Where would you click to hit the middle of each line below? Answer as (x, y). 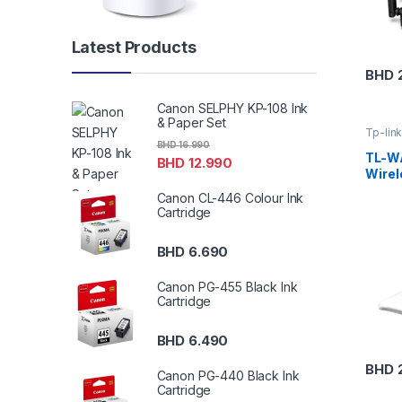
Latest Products (134, 48)
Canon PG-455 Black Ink (227, 286)
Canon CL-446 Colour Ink (230, 197)
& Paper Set (191, 123)
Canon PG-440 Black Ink (228, 376)
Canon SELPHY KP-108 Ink (232, 109)
